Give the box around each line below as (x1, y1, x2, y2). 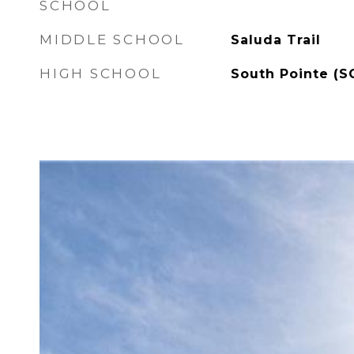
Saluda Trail (230, 32, 321, 47)
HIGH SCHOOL (40, 66, 162, 81)
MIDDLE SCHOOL (40, 32, 185, 47)
